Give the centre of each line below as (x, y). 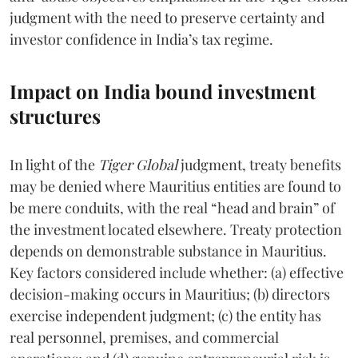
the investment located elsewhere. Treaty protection (176, 229)
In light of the (54, 164)
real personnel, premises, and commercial (144, 337)
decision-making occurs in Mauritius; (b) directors (170, 294)
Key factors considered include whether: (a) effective (177, 272)
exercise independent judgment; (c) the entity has (165, 315)
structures (55, 115)
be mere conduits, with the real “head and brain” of (172, 207)
